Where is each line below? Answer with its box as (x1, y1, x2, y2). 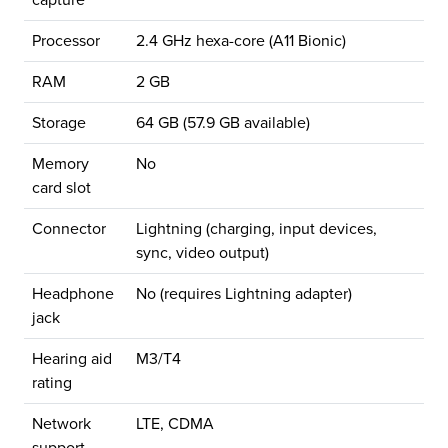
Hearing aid (32, 349, 112, 370)
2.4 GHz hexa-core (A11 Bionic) (136, 31, 346, 52)
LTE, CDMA (136, 414, 214, 435)
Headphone (32, 284, 114, 305)
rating (32, 373, 72, 394)
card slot (32, 178, 91, 199)
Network (32, 414, 91, 435)
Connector (32, 219, 106, 240)
